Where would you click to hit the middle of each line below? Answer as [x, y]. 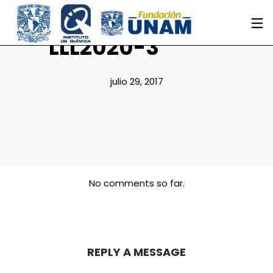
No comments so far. [136, 183]
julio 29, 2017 [136, 81]
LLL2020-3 [104, 47]
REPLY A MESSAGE [136, 252]
